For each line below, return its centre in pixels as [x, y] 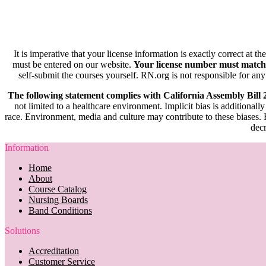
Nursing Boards [58, 199]
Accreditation [54, 251]
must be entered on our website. [73, 64]
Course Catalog [58, 189]
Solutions [22, 230]
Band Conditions [60, 210]
